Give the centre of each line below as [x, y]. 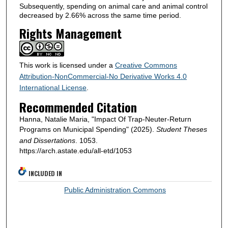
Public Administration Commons [115, 190]
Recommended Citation [78, 107]
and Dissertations [47, 141]
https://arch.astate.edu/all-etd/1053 [75, 151]
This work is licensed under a [67, 65]
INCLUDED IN [46, 173]
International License [53, 88]
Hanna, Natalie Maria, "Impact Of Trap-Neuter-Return [105, 119]
